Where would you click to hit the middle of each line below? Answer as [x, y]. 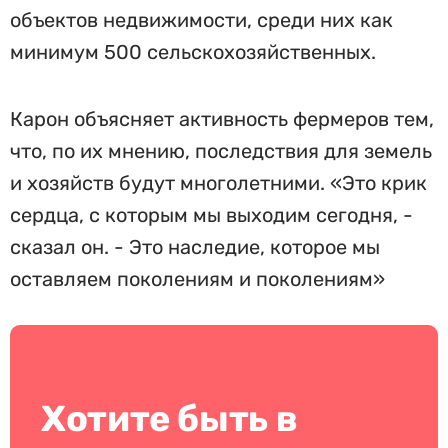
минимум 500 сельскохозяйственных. [193, 52]
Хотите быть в [169, 418]
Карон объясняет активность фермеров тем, [222, 119]
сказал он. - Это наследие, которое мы [195, 247]
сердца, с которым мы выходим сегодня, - [211, 215]
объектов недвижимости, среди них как [201, 20]
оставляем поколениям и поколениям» [197, 279]
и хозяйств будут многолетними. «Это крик [218, 183]
